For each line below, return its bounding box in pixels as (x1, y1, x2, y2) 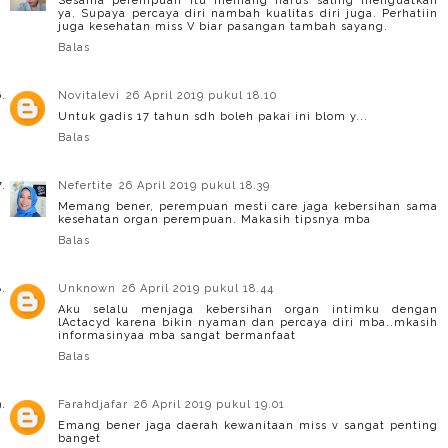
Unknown (58, 281, 116, 295)
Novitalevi (58, 88, 120, 102)
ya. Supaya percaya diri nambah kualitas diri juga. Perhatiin (58, 6, 438, 20)
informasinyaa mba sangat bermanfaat (58, 328, 296, 342)
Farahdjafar (58, 397, 128, 411)
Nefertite (58, 178, 113, 192)
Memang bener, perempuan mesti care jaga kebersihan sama (58, 199, 438, 213)
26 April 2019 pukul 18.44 (122, 281, 274, 295)
